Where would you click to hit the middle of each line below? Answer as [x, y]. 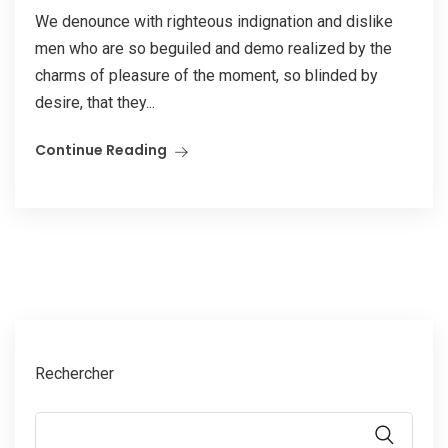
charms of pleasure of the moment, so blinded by [206, 76]
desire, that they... [95, 103]
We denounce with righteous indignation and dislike [214, 22]
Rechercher [74, 374]
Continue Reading [101, 150]
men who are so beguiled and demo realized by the [213, 49]
